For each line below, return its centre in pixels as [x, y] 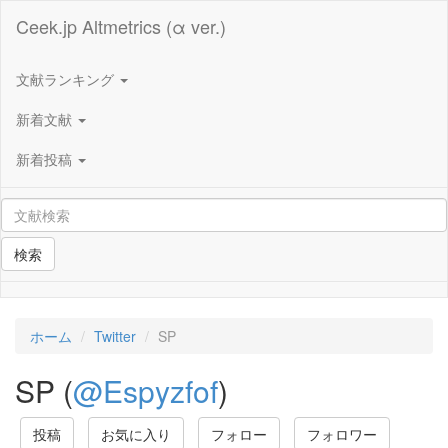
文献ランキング [67, 78]
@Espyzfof [145, 390]
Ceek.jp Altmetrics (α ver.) [121, 26]
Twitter [115, 336]
